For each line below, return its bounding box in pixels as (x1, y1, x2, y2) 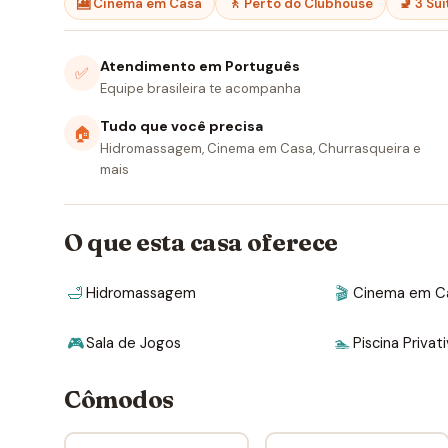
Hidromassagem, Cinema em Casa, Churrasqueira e (100, 140, 421, 158)
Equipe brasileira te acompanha (100, 80, 301, 98)
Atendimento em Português (100, 57, 300, 76)
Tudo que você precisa (100, 117, 263, 136)
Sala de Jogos (86, 333, 181, 354)
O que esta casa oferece (64, 228, 338, 258)
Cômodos (64, 385, 174, 415)
